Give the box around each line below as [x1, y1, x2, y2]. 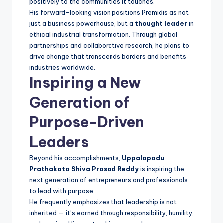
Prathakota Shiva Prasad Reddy [29, 164, 139, 173]
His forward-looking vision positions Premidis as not [29, 8, 189, 16]
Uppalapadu [122, 153, 164, 162]
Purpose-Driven [29, 112, 144, 131]
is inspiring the [139, 164, 184, 173]
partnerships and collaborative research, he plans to [29, 41, 189, 49]
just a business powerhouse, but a [29, 19, 135, 27]
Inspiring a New [29, 73, 141, 92]
